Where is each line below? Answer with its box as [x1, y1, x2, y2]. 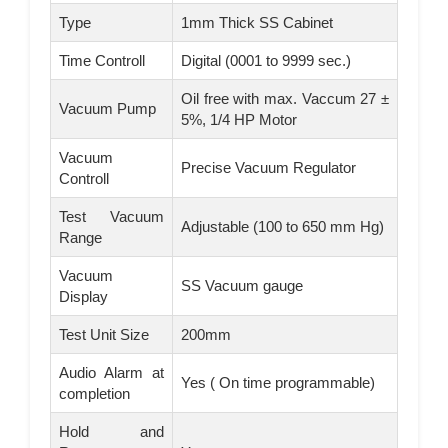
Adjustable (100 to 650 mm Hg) [181, 217, 384, 235]
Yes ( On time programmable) [181, 373, 375, 391]
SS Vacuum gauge [181, 276, 303, 294]
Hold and [59, 422, 164, 440]
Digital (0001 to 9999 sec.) [181, 51, 351, 69]
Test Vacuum [59, 207, 164, 225]
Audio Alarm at [59, 363, 164, 381]
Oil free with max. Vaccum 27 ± [181, 89, 389, 107]
